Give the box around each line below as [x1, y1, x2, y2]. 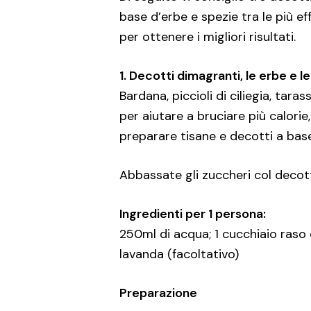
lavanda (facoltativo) [119, 246, 239, 262]
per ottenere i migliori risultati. [119, 28, 296, 45]
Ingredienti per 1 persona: [119, 205, 266, 222]
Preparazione [119, 285, 197, 301]
